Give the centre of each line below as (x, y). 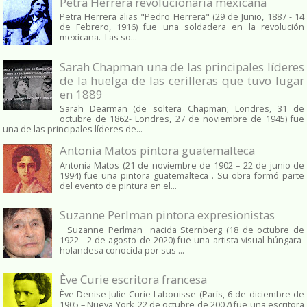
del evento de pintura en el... (118, 186)
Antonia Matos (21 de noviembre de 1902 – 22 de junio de (182, 165)
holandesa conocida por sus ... (122, 250)
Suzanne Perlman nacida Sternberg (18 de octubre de (182, 230)
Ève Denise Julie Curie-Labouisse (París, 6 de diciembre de (182, 294)
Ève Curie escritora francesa (133, 280)
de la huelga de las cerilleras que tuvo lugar (182, 80)
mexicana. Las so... (98, 38)
